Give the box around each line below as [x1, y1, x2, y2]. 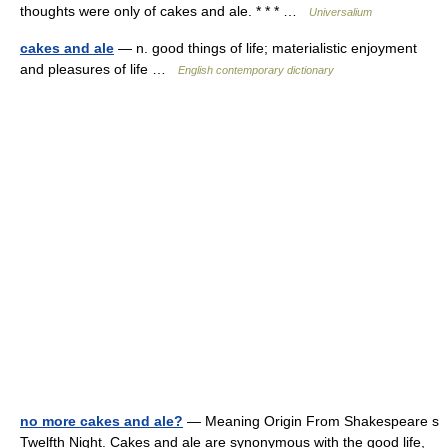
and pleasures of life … [20, 61, 178, 77]
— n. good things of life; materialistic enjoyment [114, 40, 417, 56]
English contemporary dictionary [178, 64, 334, 76]
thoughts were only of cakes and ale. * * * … [20, 3, 309, 19]
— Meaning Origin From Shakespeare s [183, 413, 439, 429]
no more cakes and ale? [20, 413, 183, 429]
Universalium [309, 6, 372, 18]
